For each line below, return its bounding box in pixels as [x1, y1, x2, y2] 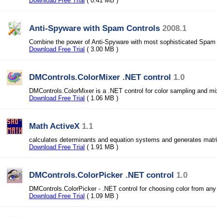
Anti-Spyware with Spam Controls [29, 23, 160, 33]
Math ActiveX [29, 121, 79, 131]
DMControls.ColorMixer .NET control [29, 72, 171, 82]
